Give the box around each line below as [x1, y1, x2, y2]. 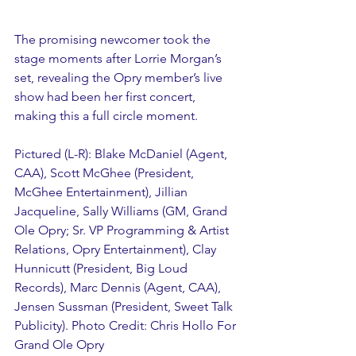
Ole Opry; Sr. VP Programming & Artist [14, 222, 232, 238]
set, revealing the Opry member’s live [14, 69, 226, 85]
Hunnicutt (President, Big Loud [14, 260, 191, 276]
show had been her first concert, [14, 88, 199, 104]
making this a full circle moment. [14, 107, 198, 123]
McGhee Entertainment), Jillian [14, 184, 191, 199]
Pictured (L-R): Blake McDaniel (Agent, [14, 145, 230, 161]
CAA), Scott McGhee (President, [14, 164, 197, 180]
